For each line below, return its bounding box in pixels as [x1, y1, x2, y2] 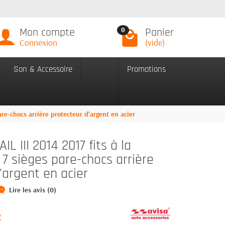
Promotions [127, 64, 166, 75]
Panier [145, 25, 174, 40]
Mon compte [19, 25, 75, 40]
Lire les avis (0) [9, 185, 56, 194]
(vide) [145, 37, 165, 48]
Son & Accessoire [14, 64, 72, 75]
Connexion [19, 37, 57, 48]
